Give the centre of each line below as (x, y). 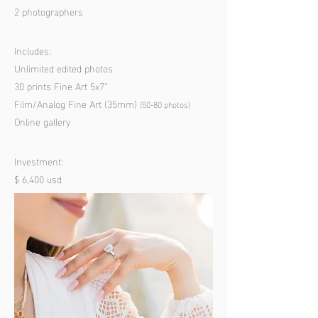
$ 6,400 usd (38, 179)
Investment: (40, 161)
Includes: (33, 50)
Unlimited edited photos (64, 68)
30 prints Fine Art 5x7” (61, 86)
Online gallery (42, 121)
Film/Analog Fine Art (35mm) (77, 103)
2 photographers (49, 11)
